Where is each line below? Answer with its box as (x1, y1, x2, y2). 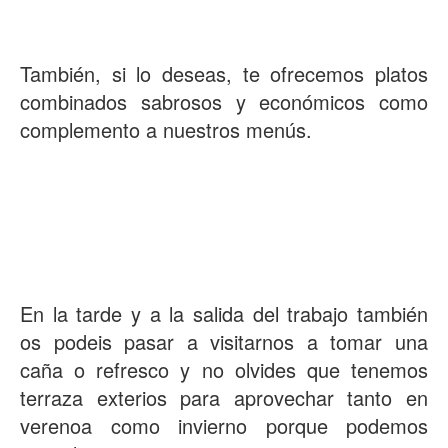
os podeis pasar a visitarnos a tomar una (20, 327, 428, 357)
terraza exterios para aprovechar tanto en (20, 383, 428, 413)
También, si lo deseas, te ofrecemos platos (20, 59, 428, 89)
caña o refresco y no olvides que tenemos (20, 355, 428, 385)
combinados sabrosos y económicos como (20, 87, 428, 117)
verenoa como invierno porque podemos (20, 411, 428, 441)
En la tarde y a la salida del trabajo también (20, 299, 428, 329)
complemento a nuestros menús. (20, 115, 312, 145)
